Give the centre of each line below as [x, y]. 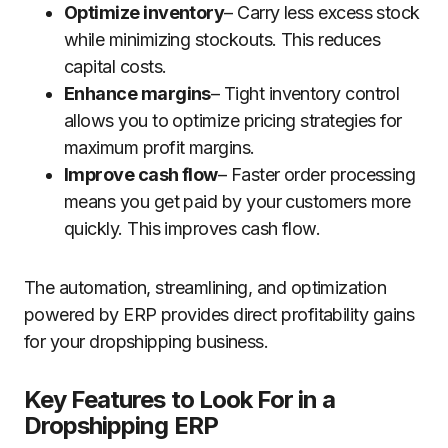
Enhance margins [137, 93]
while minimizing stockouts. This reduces [222, 39]
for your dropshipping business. [146, 341]
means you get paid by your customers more [237, 201]
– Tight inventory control [305, 93]
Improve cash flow [141, 174]
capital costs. [115, 66]
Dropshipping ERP [121, 425]
